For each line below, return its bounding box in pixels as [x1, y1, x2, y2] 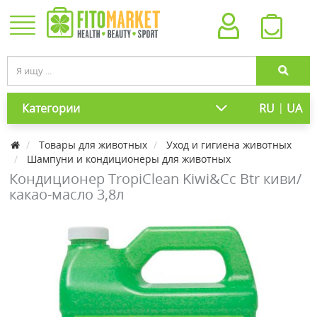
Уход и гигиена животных [166, 138, 292, 151]
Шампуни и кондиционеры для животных [27, 152, 231, 166]
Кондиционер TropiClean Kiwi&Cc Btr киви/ [9, 169, 301, 188]
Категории [22, 100, 80, 116]
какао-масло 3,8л [9, 185, 124, 204]
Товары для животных [39, 138, 147, 151]
